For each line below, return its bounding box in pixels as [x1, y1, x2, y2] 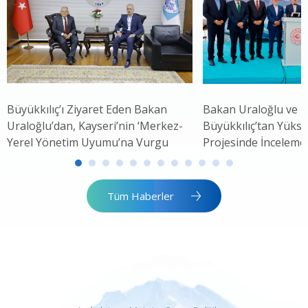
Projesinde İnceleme [203, 135, 306, 151]
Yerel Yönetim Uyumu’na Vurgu [7, 135, 168, 151]
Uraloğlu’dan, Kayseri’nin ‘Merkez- [7, 118, 183, 134]
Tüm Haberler [107, 189, 174, 203]
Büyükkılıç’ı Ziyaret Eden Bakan [7, 102, 167, 118]
